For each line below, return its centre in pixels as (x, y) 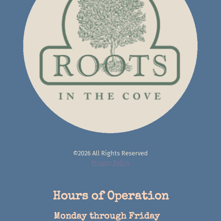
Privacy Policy (110, 162)
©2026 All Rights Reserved (110, 153)
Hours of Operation (110, 197)
